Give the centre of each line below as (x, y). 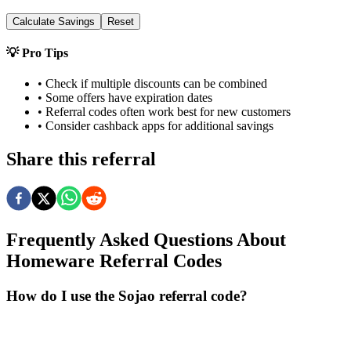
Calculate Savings (54, 21)
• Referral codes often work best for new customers (164, 112)
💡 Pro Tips (37, 53)
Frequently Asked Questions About (146, 240)
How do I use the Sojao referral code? (127, 295)
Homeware (51, 261)
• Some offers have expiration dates (125, 98)
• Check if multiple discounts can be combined (152, 84)
